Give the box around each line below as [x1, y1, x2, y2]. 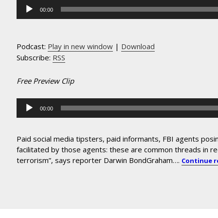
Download [121, 41, 155, 52]
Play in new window [48, 41, 113, 52]
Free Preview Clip [17, 75, 74, 86]
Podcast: [17, 41, 48, 52]
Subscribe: [17, 53, 53, 63]
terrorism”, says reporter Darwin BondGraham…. [17, 155, 182, 165]
